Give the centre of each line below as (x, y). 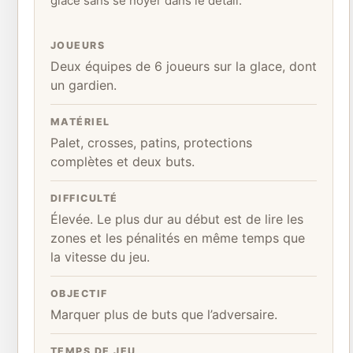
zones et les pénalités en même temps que (178, 238)
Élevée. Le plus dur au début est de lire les (177, 219)
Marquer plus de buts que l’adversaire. (164, 314)
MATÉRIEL (80, 122)
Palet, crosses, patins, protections (151, 143)
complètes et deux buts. (123, 162)
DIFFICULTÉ (84, 198)
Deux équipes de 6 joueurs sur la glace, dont (184, 66)
